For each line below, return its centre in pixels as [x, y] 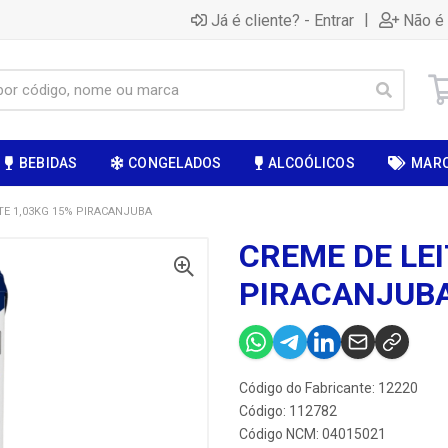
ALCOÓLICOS [311, 163]
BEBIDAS [48, 163]
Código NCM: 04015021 [312, 434]
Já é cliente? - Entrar [282, 20]
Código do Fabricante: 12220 [328, 388]
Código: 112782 [288, 411]
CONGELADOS [174, 163]
